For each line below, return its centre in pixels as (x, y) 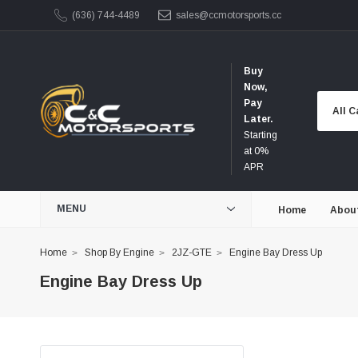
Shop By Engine (119, 253)
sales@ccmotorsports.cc (228, 15)
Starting (261, 135)
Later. (259, 119)
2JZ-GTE (192, 253)
